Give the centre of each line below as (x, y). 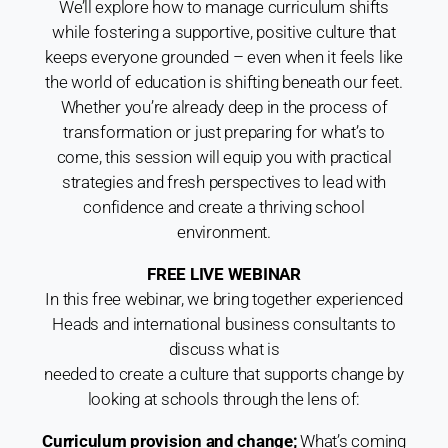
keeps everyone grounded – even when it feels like (224, 56)
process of (348, 106)
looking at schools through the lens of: (224, 398)
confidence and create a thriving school (224, 206)
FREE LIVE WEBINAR (224, 273)
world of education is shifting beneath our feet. (237, 81)
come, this (95, 156)
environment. (224, 231)
